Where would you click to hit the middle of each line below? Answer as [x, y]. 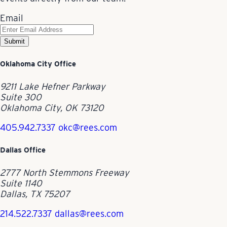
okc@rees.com [88, 127]
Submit [14, 41]
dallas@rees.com [89, 213]
